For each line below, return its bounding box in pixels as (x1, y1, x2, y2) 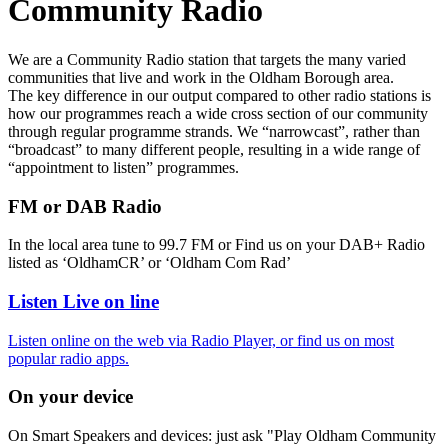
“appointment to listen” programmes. (8, 158, 239, 176)
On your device (8, 386, 133, 408)
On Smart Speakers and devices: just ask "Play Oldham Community (8, 427, 436, 445)
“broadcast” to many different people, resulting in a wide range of (8, 140, 420, 158)
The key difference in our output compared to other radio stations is (8, 86, 431, 104)
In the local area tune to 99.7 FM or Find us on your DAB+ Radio (8, 236, 425, 254)
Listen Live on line (8, 291, 159, 313)
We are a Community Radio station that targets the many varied (8, 50, 406, 68)
